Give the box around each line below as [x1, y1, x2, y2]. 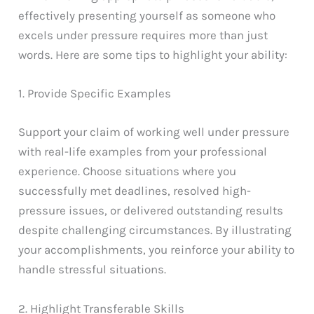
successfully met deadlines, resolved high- [18, 184, 252, 198]
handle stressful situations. [18, 262, 167, 277]
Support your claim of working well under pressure [18, 125, 290, 139]
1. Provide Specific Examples [18, 86, 172, 101]
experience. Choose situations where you [18, 164, 237, 179]
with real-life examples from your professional [18, 144, 268, 159]
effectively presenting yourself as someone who [18, 8, 276, 23]
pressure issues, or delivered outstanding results [18, 203, 284, 218]
